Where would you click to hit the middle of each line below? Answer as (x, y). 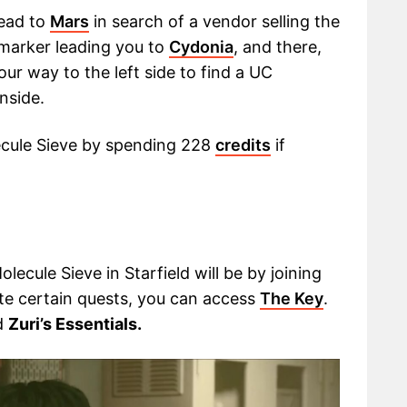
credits (243, 145)
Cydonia (201, 47)
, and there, (278, 47)
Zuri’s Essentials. (75, 324)
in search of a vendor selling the (214, 22)
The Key (292, 299)
